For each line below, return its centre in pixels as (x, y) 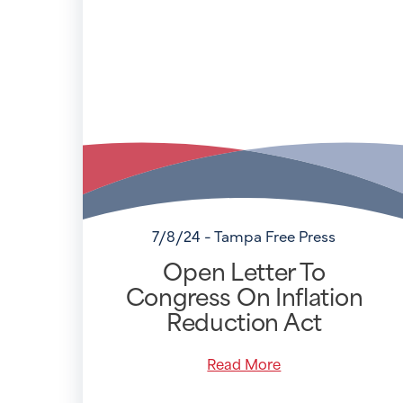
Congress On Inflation (244, 296)
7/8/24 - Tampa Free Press (244, 236)
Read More (244, 363)
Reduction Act (244, 321)
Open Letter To (244, 270)
